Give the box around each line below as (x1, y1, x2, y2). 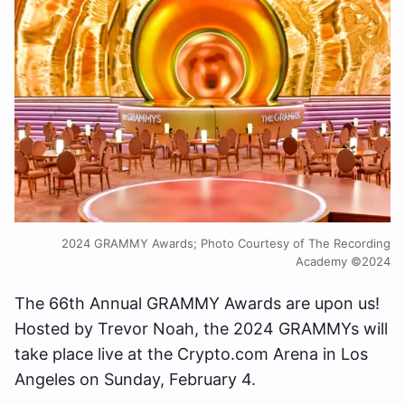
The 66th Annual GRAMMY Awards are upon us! (14, 294, 380, 314)
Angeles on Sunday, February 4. (14, 370, 256, 390)
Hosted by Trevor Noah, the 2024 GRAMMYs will (14, 319, 388, 339)
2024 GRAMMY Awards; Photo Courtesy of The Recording (61, 236, 391, 251)
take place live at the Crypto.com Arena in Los (14, 344, 368, 364)
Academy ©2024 (296, 254, 391, 269)
